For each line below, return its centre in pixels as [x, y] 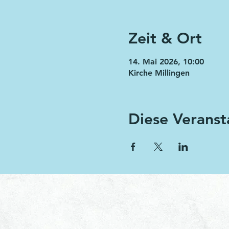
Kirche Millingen [159, 73]
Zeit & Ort [165, 38]
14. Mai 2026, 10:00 [166, 62]
